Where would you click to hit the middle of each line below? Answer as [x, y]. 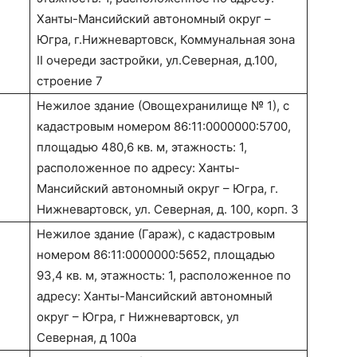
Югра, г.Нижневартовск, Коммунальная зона [166, 40]
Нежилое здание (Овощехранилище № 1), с [163, 106]
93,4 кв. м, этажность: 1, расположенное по [164, 276]
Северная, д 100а [86, 338]
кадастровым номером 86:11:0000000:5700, [164, 127]
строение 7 [70, 81]
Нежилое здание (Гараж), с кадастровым [156, 234]
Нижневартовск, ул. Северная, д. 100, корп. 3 [168, 210]
